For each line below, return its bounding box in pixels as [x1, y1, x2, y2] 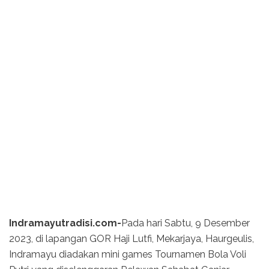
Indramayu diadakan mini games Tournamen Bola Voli [9, 249, 246, 261]
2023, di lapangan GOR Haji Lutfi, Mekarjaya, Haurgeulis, [9, 233, 254, 245]
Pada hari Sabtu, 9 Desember [121, 217, 250, 229]
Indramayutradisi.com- [9, 217, 121, 229]
